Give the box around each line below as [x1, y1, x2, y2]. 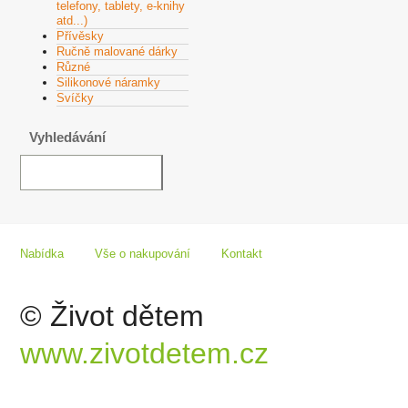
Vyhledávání [29, 128, 106, 145]
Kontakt [221, 246, 262, 260]
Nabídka [20, 246, 64, 260]
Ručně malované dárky [56, 44, 178, 58]
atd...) [56, 13, 87, 27]
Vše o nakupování [95, 246, 190, 260]
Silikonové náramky [56, 75, 160, 89]
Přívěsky [56, 28, 104, 43]
